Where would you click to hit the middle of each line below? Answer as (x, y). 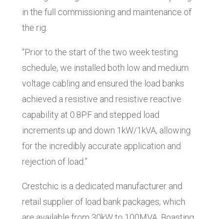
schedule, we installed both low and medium (105, 68)
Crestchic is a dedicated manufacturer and (102, 186)
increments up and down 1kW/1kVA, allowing (106, 131)
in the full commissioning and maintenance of (107, 12)
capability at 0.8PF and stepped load (90, 115)
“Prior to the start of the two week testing (100, 52)
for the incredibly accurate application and (101, 146)
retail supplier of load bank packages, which (103, 202)
